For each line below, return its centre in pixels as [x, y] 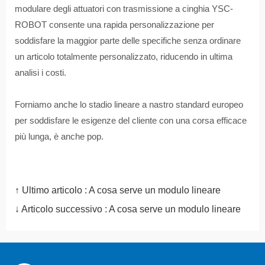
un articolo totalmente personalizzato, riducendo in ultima [124, 57]
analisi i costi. [41, 73]
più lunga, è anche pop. [59, 137]
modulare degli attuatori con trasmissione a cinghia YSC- [124, 9]
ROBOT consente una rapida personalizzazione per [114, 25]
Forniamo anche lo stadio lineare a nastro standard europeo [129, 105]
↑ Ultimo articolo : [52, 190]
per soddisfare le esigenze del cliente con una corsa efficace [131, 121]
